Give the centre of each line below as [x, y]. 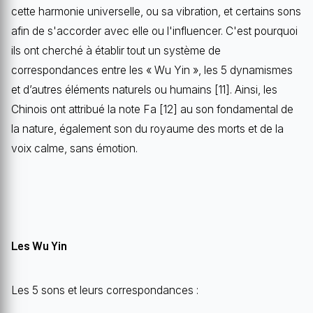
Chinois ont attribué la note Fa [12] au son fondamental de [152, 109]
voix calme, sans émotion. [74, 148]
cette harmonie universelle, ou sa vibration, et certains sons [156, 11]
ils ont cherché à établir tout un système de [116, 50]
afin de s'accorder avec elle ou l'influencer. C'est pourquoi [154, 31]
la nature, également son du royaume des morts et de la [147, 129]
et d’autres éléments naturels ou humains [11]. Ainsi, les [144, 89]
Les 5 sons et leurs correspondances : [105, 290]
